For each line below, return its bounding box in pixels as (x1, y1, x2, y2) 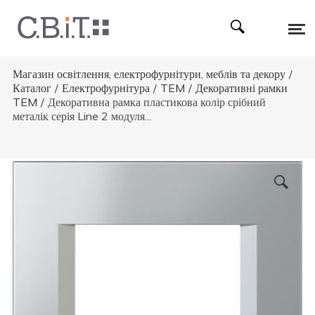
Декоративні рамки (195, 81, 288, 95)
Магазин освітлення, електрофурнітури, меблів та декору (12, 67, 285, 81)
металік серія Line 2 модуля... (12, 109, 151, 123)
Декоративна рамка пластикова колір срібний (47, 95, 266, 109)
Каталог (12, 81, 51, 95)
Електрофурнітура (61, 81, 150, 95)
